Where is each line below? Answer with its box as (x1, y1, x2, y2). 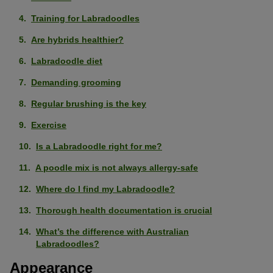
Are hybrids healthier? (31, 35, 124, 45)
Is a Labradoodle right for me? (36, 141, 162, 152)
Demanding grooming (31, 77, 121, 88)
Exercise (31, 120, 66, 130)
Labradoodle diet (31, 56, 102, 66)
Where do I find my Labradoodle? (36, 184, 175, 194)
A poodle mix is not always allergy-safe (35, 163, 198, 173)
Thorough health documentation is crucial (36, 205, 212, 216)
